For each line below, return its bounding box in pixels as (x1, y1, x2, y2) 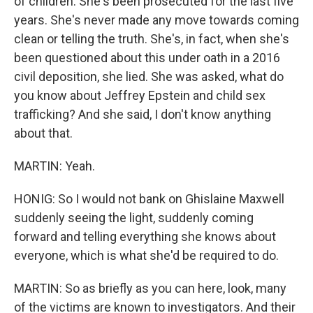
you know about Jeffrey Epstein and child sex (14, 88, 265, 103)
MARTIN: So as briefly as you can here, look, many (14, 281, 286, 296)
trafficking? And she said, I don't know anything (14, 107, 271, 122)
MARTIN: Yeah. (14, 159, 95, 173)
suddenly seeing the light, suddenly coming (14, 210, 254, 225)
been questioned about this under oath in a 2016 (14, 50, 280, 65)
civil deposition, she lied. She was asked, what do (14, 69, 284, 84)
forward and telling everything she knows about (14, 229, 276, 244)
